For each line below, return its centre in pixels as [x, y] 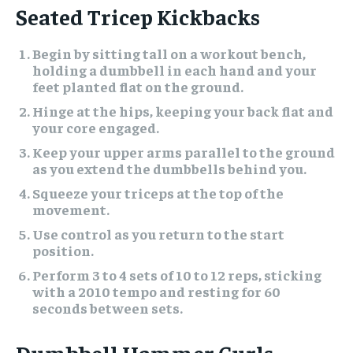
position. [63, 250]
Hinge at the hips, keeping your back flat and [183, 110]
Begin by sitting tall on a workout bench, [169, 53]
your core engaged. [96, 127]
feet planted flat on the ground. [138, 86]
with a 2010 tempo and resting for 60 [156, 291]
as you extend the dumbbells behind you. [169, 168]
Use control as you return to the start [158, 233]
